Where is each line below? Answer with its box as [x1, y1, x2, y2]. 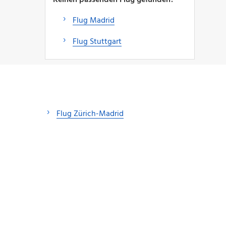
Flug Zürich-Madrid [56, 107, 124, 121]
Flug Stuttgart [72, 35, 122, 48]
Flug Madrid [72, 14, 115, 27]
